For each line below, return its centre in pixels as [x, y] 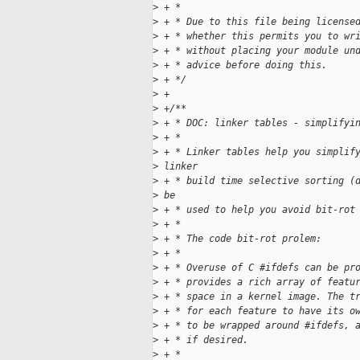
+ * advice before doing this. [243, 65]
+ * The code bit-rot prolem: [240, 239]
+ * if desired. [203, 340]
